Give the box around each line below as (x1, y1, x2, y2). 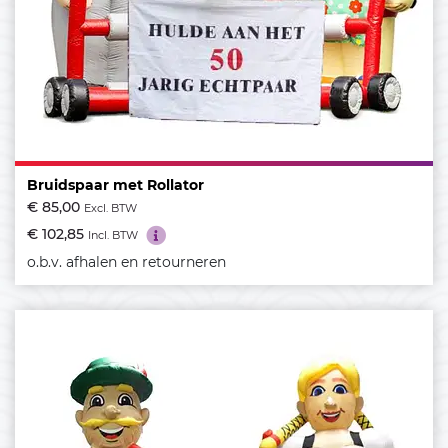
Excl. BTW (84, 201, 137, 216)
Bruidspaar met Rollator (27, 176, 204, 195)
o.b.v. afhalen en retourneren (27, 252, 226, 271)
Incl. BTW (88, 228, 138, 243)
